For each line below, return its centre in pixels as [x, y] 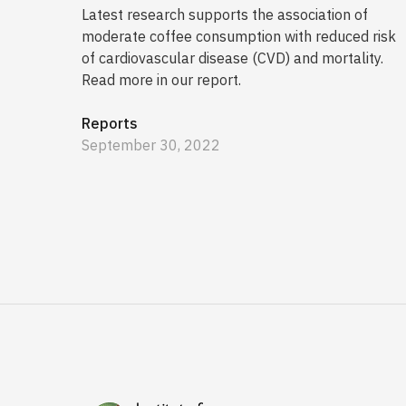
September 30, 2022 [151, 145]
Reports [110, 124]
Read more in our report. [161, 80]
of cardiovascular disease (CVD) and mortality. [232, 58]
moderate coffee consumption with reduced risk [239, 37]
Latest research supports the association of [225, 15]
